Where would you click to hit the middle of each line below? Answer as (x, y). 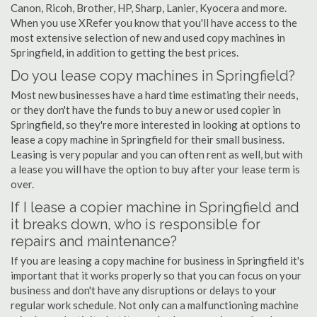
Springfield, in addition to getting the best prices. (125, 52)
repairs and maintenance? (94, 241)
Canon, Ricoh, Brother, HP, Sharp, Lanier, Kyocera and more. (149, 8)
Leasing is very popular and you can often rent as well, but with (157, 154)
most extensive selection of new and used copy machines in (148, 38)
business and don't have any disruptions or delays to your (144, 290)
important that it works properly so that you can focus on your (156, 275)
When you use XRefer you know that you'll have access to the (154, 23)
